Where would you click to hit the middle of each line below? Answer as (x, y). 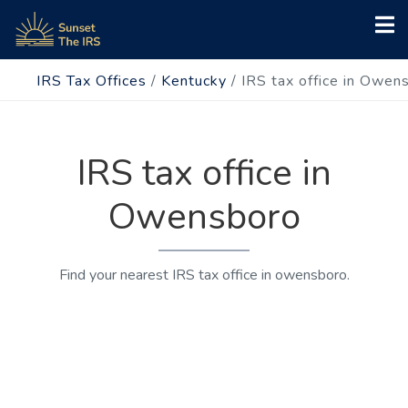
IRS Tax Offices (92, 81)
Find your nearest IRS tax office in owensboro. (204, 275)
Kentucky (194, 81)
